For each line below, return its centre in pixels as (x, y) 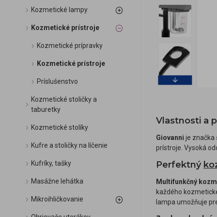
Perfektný (180, 165)
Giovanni (170, 138)
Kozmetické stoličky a (64, 99)
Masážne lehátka (57, 181)
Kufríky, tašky (51, 163)
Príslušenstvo (57, 81)
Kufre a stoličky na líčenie (69, 145)
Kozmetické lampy (59, 10)
